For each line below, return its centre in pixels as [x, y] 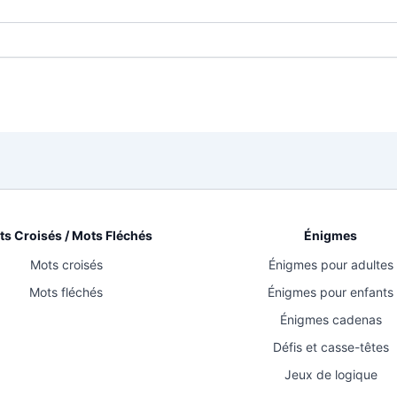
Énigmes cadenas [331, 319]
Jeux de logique [331, 374]
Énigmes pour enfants [331, 292]
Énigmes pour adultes [331, 265]
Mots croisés [66, 265]
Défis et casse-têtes [331, 347]
